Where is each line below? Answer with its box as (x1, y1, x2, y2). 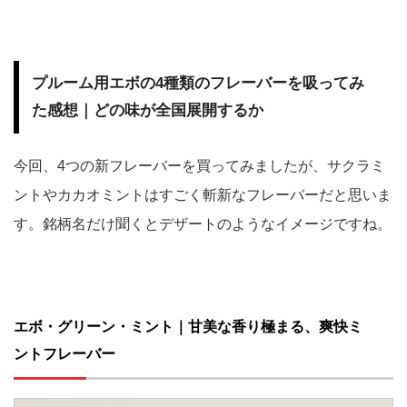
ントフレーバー (14, 345, 115, 362)
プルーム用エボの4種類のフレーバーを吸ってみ (32, 74, 364, 92)
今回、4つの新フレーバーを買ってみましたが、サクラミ (14, 157, 385, 174)
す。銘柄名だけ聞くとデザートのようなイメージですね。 (14, 215, 392, 232)
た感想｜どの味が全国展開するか (32, 101, 263, 119)
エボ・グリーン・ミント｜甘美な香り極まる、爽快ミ (14, 318, 362, 334)
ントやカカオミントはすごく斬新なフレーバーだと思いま (14, 186, 392, 203)
